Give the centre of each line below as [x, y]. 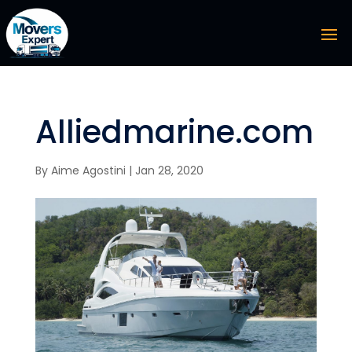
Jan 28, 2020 [169, 170]
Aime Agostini [88, 170]
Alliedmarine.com [174, 132]
